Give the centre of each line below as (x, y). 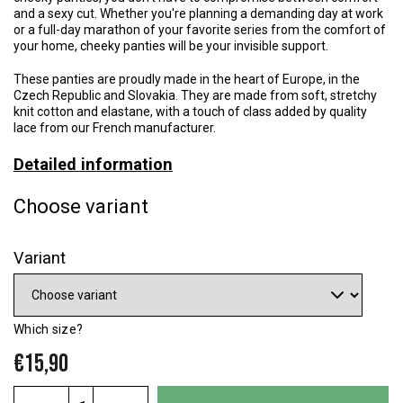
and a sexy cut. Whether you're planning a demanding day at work (198, 14)
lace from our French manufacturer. (115, 128)
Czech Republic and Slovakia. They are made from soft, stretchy (195, 96)
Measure (38, 394)
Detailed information (93, 165)
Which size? (49, 330)
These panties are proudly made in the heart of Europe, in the (187, 80)
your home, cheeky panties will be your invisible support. (171, 46)
